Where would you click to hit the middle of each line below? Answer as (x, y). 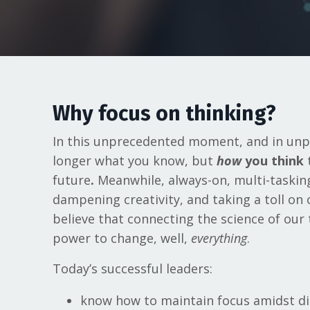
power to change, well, (121, 238)
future (71, 180)
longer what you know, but (134, 160)
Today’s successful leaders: (132, 268)
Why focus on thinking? (164, 113)
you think (274, 160)
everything (219, 238)
